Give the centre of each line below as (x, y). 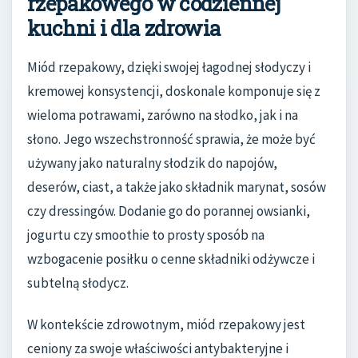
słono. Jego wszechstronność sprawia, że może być (171, 139)
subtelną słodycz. (78, 283)
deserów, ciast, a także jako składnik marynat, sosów (177, 187)
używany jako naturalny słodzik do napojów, (152, 163)
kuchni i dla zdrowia (124, 28)
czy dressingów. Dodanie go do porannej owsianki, (169, 211)
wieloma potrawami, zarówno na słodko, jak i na (163, 115)
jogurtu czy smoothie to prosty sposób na (146, 235)
